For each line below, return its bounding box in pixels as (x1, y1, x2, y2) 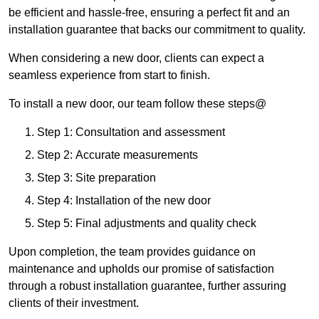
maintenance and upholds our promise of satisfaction (9, 263, 274, 276)
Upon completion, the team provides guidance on (9, 246, 256, 258)
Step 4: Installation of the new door (37, 194, 211, 207)
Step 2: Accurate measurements (37, 149, 198, 162)
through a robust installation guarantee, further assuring (9, 280, 286, 293)
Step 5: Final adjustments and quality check (37, 217, 256, 230)
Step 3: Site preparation (37, 172, 156, 184)
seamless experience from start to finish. (9, 69, 210, 82)
